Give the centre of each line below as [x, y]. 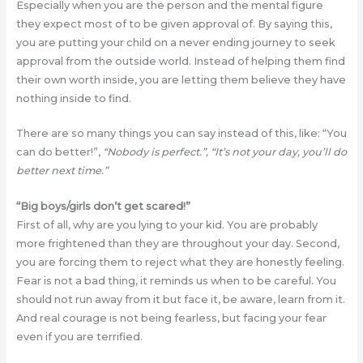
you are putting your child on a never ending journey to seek [175, 42]
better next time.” [62, 171]
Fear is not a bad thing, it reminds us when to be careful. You [176, 280]
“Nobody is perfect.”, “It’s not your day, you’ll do [223, 152]
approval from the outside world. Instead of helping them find [180, 61]
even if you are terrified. [79, 336]
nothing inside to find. [73, 98]
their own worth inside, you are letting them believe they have [181, 79]
